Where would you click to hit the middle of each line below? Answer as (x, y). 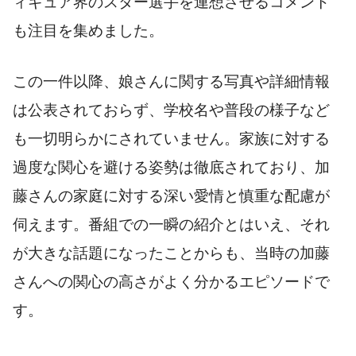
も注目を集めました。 (88, 30)
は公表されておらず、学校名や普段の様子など (171, 110)
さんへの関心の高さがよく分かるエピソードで (171, 282)
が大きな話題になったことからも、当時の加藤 (171, 253)
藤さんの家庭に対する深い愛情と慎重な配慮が (171, 196)
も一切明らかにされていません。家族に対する (171, 139)
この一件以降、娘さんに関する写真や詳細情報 (171, 82)
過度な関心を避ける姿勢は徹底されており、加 (171, 168)
